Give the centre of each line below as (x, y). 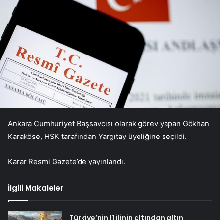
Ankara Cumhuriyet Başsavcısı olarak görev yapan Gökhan (109, 124)
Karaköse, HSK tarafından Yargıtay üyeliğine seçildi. (97, 137)
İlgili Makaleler (36, 188)
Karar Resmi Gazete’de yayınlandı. (67, 162)
